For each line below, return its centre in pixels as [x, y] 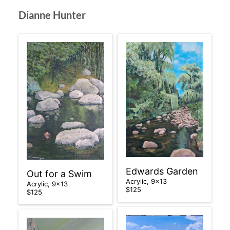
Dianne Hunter [52, 15]
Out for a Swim [59, 174]
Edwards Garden [163, 171]
